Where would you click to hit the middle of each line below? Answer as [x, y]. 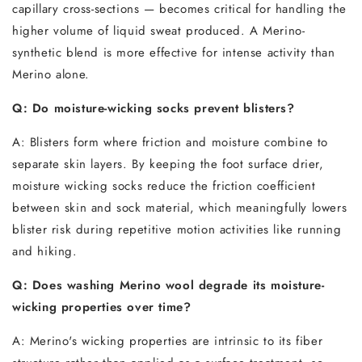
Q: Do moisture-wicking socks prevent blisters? [154, 108]
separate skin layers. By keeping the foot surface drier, [168, 164]
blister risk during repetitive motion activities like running [177, 229]
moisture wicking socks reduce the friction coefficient [164, 186]
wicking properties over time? [102, 307]
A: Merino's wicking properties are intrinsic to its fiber [168, 341]
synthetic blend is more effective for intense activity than [174, 53]
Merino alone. [51, 74]
